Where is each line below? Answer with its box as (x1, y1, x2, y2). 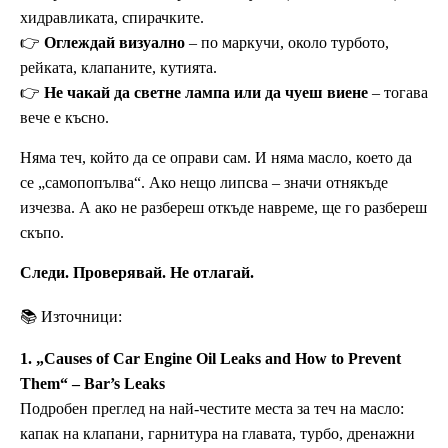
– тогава (368, 84, 428, 102)
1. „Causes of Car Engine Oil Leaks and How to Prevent (20, 349, 401, 367)
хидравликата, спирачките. (20, 9, 204, 27)
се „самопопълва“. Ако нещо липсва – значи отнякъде (20, 174, 388, 192)
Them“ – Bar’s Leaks (20, 374, 165, 392)
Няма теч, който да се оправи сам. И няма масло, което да (20, 149, 412, 167)
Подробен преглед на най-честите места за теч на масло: (20, 399, 404, 417)
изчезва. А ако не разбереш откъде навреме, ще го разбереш (20, 199, 427, 217)
